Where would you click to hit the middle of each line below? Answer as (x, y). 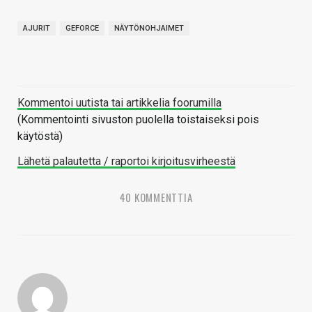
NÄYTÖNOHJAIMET (149, 28)
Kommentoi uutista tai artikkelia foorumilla (119, 102)
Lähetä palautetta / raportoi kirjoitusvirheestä (126, 161)
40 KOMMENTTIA (156, 197)
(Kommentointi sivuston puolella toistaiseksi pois (138, 119)
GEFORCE (82, 28)
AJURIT (37, 28)
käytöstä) (40, 136)
